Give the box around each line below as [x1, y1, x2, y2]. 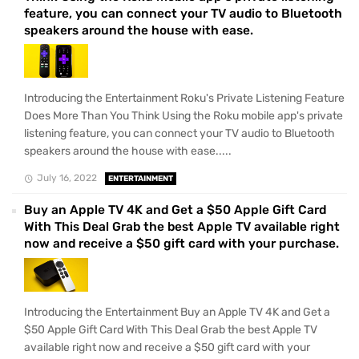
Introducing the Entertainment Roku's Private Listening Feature [24, 91, 345, 106]
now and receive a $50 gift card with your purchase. [24, 236, 339, 252]
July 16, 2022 [36, 172, 97, 184]
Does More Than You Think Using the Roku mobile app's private [24, 109, 343, 123]
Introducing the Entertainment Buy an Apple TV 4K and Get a [24, 305, 330, 319]
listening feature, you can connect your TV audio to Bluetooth [24, 127, 335, 141]
